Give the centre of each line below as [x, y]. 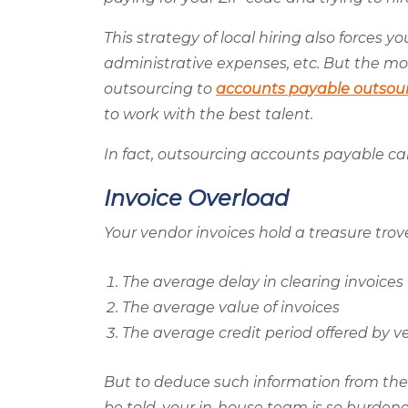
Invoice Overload [196, 198]
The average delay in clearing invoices [263, 281]
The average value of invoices [231, 307]
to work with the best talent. [209, 114]
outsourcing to [160, 88]
